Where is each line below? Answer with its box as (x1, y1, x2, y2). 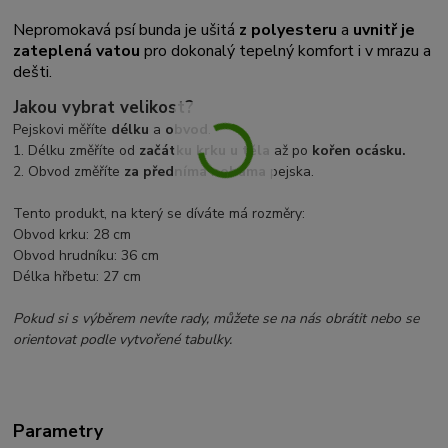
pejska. (266, 161, 315, 181)
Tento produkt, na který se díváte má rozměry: (13, 203, 306, 223)
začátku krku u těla (139, 140, 271, 160)
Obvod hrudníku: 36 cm (13, 245, 160, 265)
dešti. (13, 60, 53, 83)
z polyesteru (239, 18, 338, 41)
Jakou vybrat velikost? (13, 95, 195, 119)
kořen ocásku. (312, 140, 407, 160)
